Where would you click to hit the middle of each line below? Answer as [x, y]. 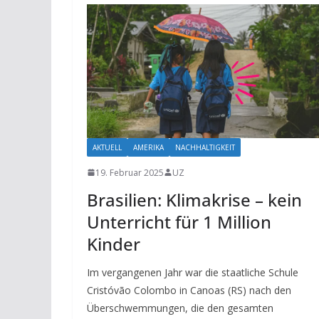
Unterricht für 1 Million [179, 221]
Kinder [114, 244]
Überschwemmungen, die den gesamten [180, 308]
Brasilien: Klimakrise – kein [194, 199]
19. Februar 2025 [130, 172]
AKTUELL [107, 147]
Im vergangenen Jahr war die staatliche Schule [193, 272]
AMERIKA [148, 147]
